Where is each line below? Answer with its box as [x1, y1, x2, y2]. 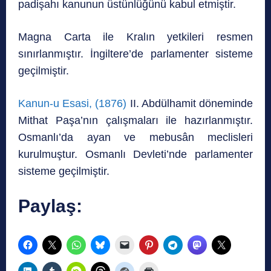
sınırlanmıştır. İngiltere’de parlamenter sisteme [18, 48, 253, 60]
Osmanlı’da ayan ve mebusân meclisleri [18, 131, 253, 144]
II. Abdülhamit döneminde [126, 97, 253, 110]
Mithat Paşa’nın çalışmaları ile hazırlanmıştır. [18, 114, 253, 127]
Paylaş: [18, 196, 82, 217]
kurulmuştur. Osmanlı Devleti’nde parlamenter [18, 148, 253, 161]
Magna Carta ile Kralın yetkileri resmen [18, 31, 253, 44]
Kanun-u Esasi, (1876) [18, 97, 127, 110]
